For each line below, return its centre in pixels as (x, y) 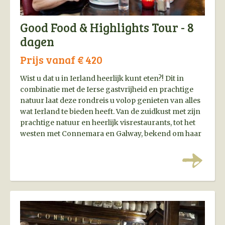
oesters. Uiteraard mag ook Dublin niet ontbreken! (109, 145)
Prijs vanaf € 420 (61, 60)
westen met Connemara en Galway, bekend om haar (111, 134)
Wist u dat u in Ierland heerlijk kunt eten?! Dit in (102, 79)
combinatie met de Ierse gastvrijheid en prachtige (107, 90)
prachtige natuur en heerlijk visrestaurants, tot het (108, 123)
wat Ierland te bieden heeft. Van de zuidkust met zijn (110, 112)
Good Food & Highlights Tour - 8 (107, 28)
